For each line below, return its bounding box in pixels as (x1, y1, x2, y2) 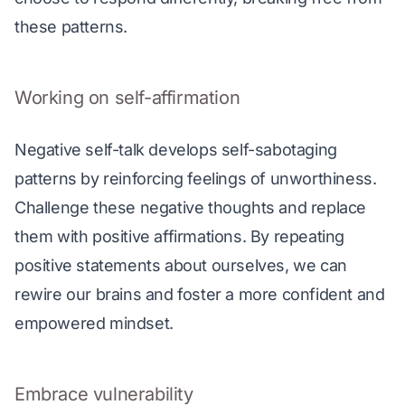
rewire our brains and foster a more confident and (14, 285, 390, 304)
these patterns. (14, 17, 127, 36)
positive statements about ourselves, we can (14, 256, 352, 275)
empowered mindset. (14, 314, 174, 333)
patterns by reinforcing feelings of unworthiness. (14, 169, 381, 188)
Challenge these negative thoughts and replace (14, 198, 371, 217)
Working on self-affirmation (14, 87, 240, 108)
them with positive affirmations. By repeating (14, 227, 349, 246)
